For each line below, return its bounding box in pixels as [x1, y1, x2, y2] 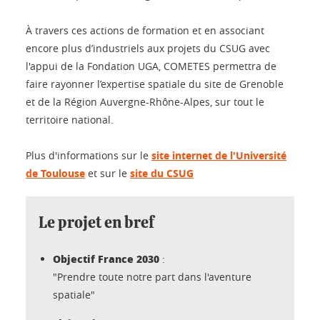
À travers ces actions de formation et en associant [26, 23, 264, 37]
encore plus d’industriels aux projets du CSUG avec [26, 41, 270, 55]
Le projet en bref [39, 214, 154, 231]
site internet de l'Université [151, 148, 286, 162]
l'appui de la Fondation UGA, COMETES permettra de [26, 59, 276, 73]
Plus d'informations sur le [26, 148, 151, 162]
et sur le [85, 166, 130, 180]
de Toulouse [26, 166, 85, 180]
